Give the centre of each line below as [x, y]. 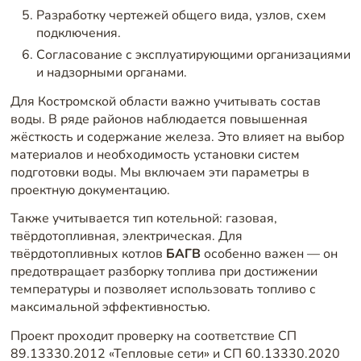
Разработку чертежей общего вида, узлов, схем [181, 16]
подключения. [78, 33]
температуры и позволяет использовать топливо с [163, 290]
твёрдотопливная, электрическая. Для [126, 237]
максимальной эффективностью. [110, 307]
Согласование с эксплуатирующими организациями [193, 54]
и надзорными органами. [111, 72]
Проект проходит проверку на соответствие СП [153, 336]
